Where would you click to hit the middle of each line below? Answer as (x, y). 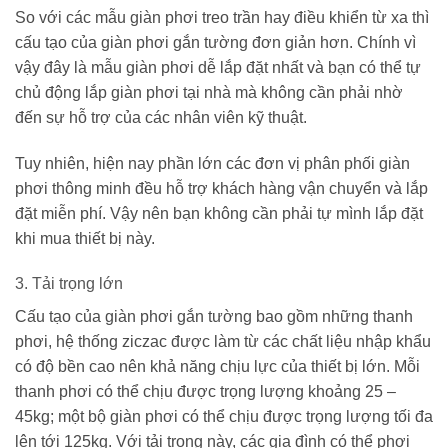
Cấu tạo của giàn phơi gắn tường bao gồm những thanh (214, 317)
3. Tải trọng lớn (69, 284)
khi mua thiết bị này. (85, 238)
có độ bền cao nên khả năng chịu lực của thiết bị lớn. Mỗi (217, 367)
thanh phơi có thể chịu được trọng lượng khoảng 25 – (205, 392)
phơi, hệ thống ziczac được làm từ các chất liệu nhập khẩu (223, 342)
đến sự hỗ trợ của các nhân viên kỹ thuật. (161, 117)
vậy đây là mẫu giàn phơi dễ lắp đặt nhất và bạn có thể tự (218, 67)
